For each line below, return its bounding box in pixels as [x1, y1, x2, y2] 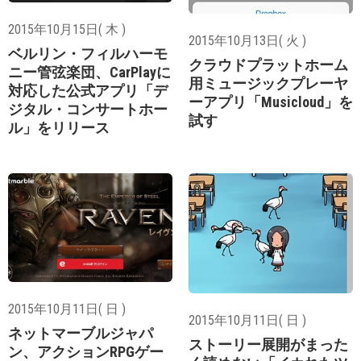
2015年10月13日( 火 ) [189, 33, 306, 49]
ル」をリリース [8, 118, 110, 136]
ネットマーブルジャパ [8, 324, 153, 342]
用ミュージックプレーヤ [189, 75, 348, 93]
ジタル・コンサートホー [8, 100, 168, 118]
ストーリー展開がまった [189, 336, 348, 354]
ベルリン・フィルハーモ [8, 44, 168, 62]
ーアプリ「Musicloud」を [189, 93, 353, 111]
